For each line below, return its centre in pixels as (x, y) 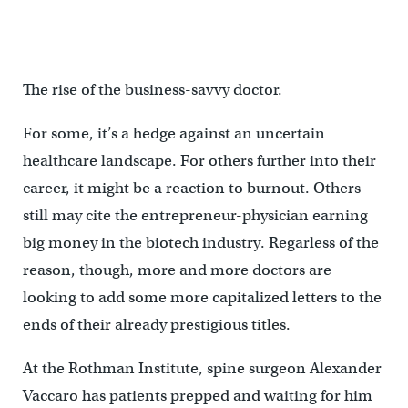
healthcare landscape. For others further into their (199, 161)
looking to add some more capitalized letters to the (202, 298)
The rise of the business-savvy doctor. (152, 90)
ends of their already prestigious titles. (156, 325)
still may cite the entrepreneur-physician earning (195, 216)
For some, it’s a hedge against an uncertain (173, 134)
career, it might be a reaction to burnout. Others (191, 189)
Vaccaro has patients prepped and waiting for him (197, 396)
